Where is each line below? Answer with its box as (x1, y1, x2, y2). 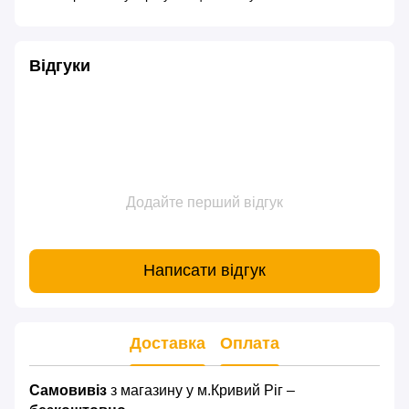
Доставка (130, 334, 205, 353)
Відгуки (29, 56, 90, 75)
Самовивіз (29, 382, 107, 398)
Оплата (220, 334, 279, 353)
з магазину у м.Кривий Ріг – (107, 382, 295, 398)
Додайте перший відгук (126, 194, 283, 210)
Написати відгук (143, 261, 266, 280)
